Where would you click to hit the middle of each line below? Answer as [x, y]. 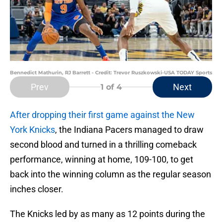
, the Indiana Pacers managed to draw [129, 130]
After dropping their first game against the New [102, 115]
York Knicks [32, 130]
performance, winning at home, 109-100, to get [102, 160]
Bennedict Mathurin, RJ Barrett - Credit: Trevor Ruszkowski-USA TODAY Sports [111, 73]
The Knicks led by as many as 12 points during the [108, 214]
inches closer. [37, 189]
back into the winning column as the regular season [111, 174]
